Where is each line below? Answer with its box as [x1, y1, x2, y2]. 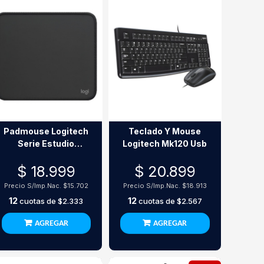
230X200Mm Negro [4, 151, 88, 161]
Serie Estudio [18, 138, 75, 149]
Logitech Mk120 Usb [123, 138, 207, 149]
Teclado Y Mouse [128, 126, 202, 137]
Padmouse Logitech [4, 126, 89, 137]
